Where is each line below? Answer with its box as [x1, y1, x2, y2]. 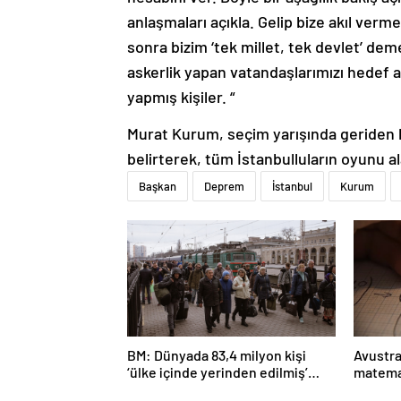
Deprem [204, 179, 244, 194]
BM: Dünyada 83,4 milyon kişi [127, 346, 306, 364]
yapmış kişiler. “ [127, 87, 235, 107]
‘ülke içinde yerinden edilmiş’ [127, 363, 308, 381]
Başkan [139, 179, 176, 194]
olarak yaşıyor [127, 380, 214, 398]
